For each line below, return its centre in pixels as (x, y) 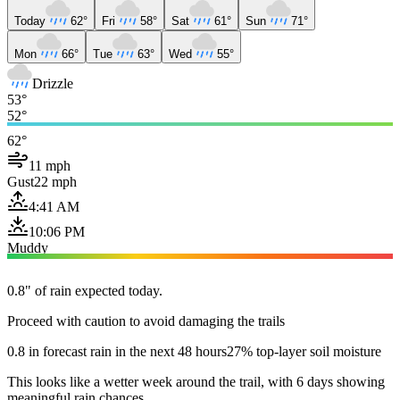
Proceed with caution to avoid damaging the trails (146, 321)
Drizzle (53, 83)
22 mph (55, 181)
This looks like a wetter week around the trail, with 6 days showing (196, 381)
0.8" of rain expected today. (85, 290)
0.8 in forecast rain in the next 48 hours (117, 351)
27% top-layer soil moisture (304, 351)
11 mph (50, 165)
